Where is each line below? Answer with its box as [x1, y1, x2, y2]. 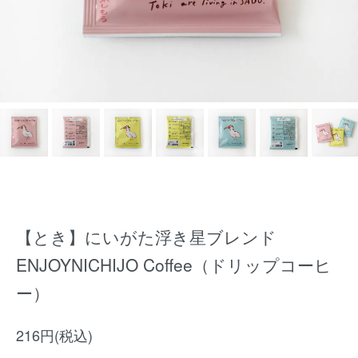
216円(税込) [16, 324, 93, 345]
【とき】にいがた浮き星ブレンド [16, 225, 276, 249]
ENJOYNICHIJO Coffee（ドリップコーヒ [16, 253, 332, 276]
